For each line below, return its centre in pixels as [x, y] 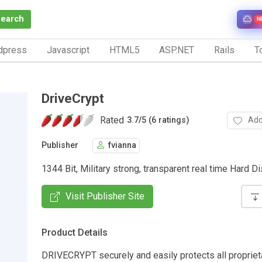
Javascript [68, 50]
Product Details [75, 232]
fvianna [122, 146]
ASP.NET [177, 50]
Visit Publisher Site [105, 196]
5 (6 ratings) [166, 120]
